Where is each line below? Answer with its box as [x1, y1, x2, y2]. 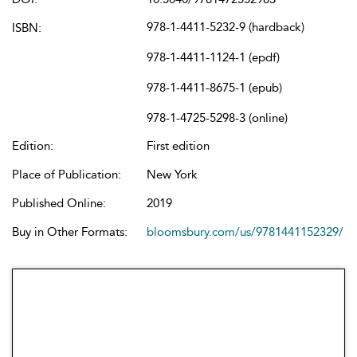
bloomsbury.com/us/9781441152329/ [147, 225, 343, 239]
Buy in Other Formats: [12, 225, 127, 239]
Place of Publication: [12, 167, 121, 182]
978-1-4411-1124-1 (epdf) [147, 50, 280, 65]
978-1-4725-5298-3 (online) [147, 111, 288, 125]
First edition [147, 139, 210, 153]
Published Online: [12, 196, 106, 210]
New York [147, 167, 198, 182]
